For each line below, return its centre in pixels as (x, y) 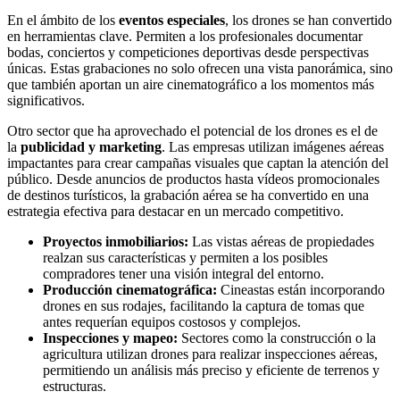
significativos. (46, 101)
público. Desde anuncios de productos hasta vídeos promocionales (193, 179)
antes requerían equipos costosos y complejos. (172, 322)
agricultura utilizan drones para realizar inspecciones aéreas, (210, 354)
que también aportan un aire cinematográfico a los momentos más (191, 85)
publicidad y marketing (91, 147)
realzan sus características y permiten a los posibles (185, 258)
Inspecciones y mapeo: (110, 338)
